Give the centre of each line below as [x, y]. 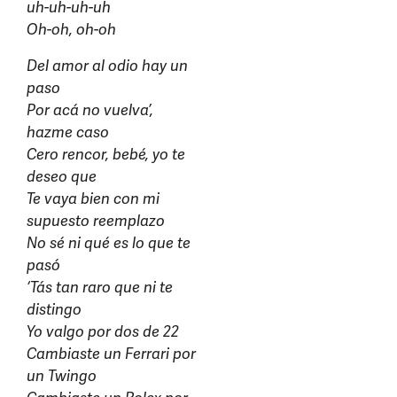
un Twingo [62, 376]
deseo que [62, 176]
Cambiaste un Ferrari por [111, 354]
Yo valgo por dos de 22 [103, 331]
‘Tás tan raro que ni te [100, 287]
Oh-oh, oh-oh [71, 29]
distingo [54, 309]
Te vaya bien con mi [93, 198]
